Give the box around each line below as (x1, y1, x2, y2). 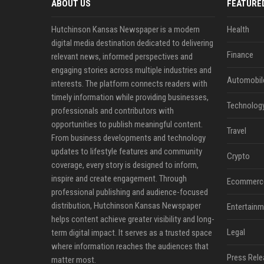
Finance (226, 49, 253, 60)
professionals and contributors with (51, 105, 174, 116)
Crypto (226, 151, 250, 161)
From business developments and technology (51, 133, 206, 143)
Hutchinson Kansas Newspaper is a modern (51, 24, 200, 35)
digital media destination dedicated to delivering (51, 38, 213, 48)
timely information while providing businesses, (51, 92, 209, 103)
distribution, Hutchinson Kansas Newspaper (51, 200, 201, 211)
